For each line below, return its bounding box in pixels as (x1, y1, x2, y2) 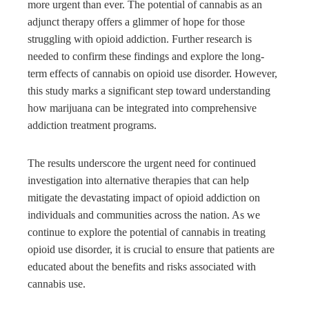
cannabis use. (28, 278, 86, 290)
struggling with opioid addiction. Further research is (28, 33, 252, 46)
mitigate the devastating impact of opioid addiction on (28, 192, 260, 204)
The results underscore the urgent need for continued (28, 157, 256, 170)
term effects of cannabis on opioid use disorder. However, (28, 68, 277, 80)
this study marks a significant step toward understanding (28, 85, 270, 97)
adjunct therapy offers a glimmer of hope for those (28, 16, 245, 28)
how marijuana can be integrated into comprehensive (28, 102, 257, 114)
